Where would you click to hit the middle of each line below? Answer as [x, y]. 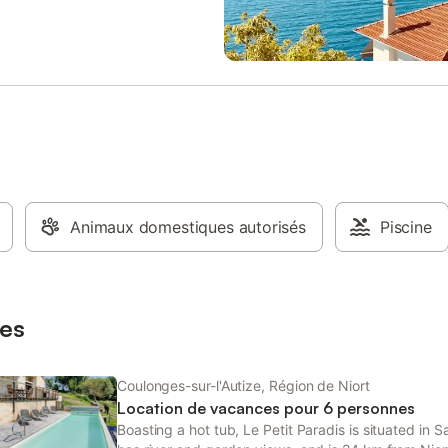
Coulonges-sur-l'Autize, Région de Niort [243, 385]
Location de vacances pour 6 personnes [266, 408]
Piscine [405, 227]
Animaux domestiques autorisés [188, 227]
